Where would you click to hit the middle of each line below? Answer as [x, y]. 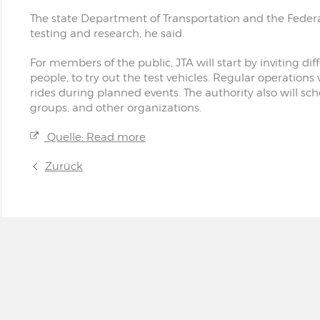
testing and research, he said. [107, 34]
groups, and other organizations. [115, 108]
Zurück [64, 166]
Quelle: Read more [95, 137]
